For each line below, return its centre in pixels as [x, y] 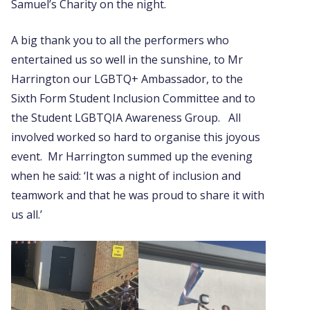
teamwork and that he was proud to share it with [138, 195]
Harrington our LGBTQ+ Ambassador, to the [127, 79]
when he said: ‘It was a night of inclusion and [126, 176]
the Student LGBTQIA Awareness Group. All [126, 118]
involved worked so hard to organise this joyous [136, 137]
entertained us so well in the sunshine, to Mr [127, 60]
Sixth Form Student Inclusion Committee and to [133, 98]
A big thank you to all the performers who [120, 40]
